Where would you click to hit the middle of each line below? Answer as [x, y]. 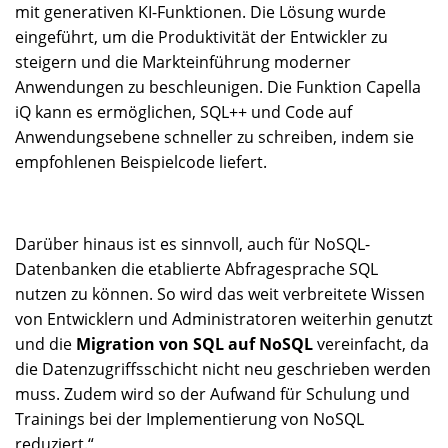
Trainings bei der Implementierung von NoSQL [189, 419]
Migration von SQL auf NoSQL [194, 344]
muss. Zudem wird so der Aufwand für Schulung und [212, 394]
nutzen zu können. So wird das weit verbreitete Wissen [220, 294]
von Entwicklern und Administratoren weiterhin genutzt [224, 319]
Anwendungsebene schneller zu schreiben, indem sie [214, 137]
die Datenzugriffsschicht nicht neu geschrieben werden [223, 369]
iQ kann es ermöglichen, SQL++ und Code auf [183, 112]
